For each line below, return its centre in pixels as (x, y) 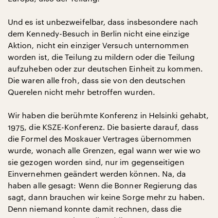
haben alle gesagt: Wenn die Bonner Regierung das (102, 185)
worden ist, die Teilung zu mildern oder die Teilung (101, 57)
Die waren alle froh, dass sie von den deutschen (97, 80)
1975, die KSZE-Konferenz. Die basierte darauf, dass (103, 127)
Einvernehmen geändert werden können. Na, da (97, 173)
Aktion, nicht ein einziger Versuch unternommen (98, 45)
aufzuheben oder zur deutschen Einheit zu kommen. (105, 68)
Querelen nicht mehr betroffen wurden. (82, 92)
